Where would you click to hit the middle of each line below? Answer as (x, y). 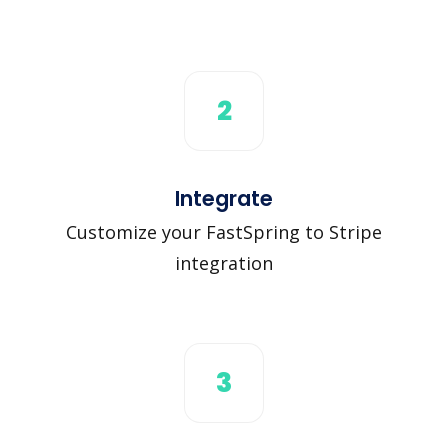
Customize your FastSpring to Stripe (224, 231)
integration (224, 262)
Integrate (224, 198)
